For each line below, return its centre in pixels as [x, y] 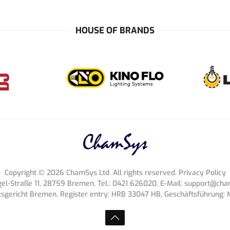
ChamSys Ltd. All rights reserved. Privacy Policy [145, 173]
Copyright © [25, 173]
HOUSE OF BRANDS [115, 31]
